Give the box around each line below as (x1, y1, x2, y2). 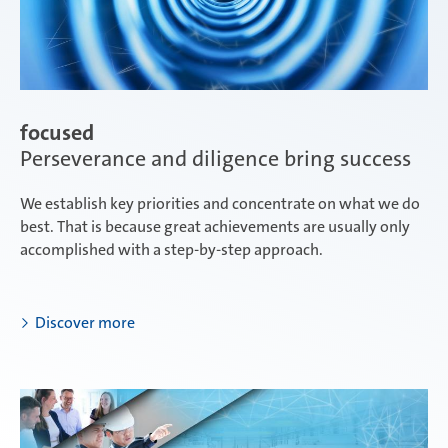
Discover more (34, 312, 135, 334)
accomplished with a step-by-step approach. (20, 239, 323, 261)
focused (20, 118, 94, 148)
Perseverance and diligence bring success (20, 144, 411, 174)
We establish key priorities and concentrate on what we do (20, 193, 420, 215)
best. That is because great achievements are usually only (20, 216, 410, 238)
